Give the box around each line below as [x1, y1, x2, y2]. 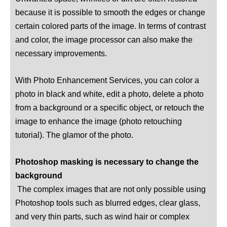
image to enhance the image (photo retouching [15, 116, 182, 126]
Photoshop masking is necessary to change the [15, 157, 199, 167]
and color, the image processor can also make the [15, 34, 193, 44]
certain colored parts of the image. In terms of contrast [15, 21, 206, 30]
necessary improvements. [15, 48, 107, 58]
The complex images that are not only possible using [15, 184, 206, 194]
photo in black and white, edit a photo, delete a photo [15, 89, 204, 98]
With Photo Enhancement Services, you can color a [15, 75, 199, 85]
